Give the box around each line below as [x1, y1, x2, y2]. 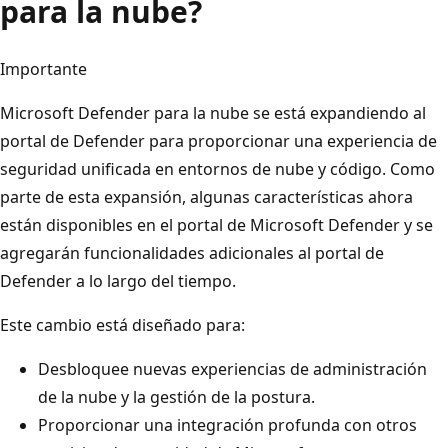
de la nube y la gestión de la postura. [38, 385, 315, 408]
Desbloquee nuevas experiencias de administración [38, 357, 427, 380]
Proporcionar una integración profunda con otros [38, 413, 417, 436]
